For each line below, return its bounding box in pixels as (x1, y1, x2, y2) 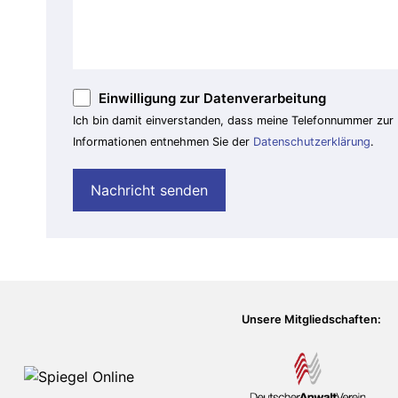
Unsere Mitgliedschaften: (242, 313, 381, 327)
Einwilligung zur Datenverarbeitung (99, 90, 326, 107)
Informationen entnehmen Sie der (73, 135, 253, 149)
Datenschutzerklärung (253, 135, 370, 149)
